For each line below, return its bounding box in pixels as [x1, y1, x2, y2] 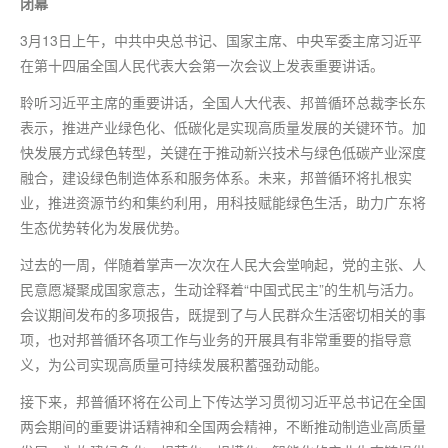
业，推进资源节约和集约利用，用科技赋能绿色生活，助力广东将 [20, 192, 426, 213]
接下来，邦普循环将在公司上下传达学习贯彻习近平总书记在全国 [20, 391, 426, 412]
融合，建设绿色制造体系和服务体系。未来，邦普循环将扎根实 [20, 167, 412, 188]
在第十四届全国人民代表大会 [20, 55, 202, 76]
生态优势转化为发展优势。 [20, 217, 188, 238]
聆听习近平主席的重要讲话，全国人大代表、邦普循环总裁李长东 [20, 92, 426, 113]
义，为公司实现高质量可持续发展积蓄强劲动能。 [20, 354, 328, 375]
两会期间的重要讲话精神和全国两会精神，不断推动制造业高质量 [20, 416, 426, 437]
